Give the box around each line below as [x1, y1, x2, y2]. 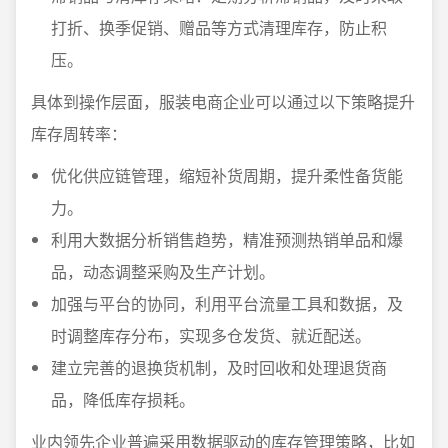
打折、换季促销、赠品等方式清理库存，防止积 [51, 16, 387, 40]
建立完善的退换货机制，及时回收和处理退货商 [51, 356, 387, 380]
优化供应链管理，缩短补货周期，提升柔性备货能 [51, 164, 403, 188]
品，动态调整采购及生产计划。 [51, 260, 275, 284]
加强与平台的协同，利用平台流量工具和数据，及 [51, 292, 403, 316]
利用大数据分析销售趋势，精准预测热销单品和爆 [51, 228, 403, 252]
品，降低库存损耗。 [51, 388, 195, 412]
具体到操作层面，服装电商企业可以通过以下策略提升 [31, 90, 415, 114]
